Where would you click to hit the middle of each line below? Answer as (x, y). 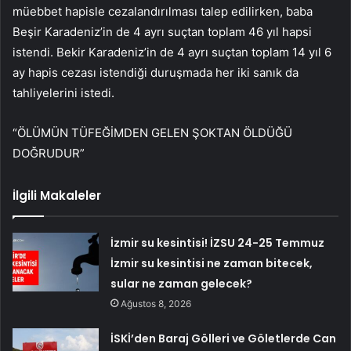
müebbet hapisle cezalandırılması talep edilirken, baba (163, 11)
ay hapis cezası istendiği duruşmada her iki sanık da (156, 72)
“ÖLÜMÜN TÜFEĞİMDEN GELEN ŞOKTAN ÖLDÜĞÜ (152, 132)
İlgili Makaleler (57, 195)
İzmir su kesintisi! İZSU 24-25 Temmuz (218, 242)
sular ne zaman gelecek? (182, 283)
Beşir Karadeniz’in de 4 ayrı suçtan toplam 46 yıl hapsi (162, 31)
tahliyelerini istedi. (63, 92)
